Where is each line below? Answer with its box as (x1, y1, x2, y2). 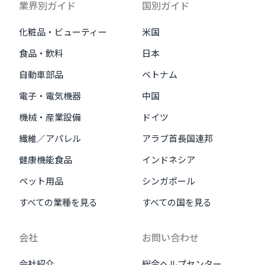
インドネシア (142, 153, 195, 166)
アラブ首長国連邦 (142, 132, 213, 144)
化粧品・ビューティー (19, 25, 107, 38)
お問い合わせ (142, 230, 199, 244)
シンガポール (142, 174, 195, 187)
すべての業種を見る (19, 196, 98, 208)
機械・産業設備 (19, 111, 81, 123)
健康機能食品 (19, 153, 72, 166)
